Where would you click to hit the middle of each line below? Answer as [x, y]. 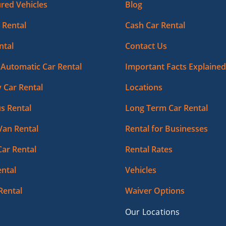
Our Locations [153, 212]
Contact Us [146, 46]
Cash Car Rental [155, 25]
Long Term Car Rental [166, 108]
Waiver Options [155, 191]
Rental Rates [149, 150]
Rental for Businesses [166, 129]
